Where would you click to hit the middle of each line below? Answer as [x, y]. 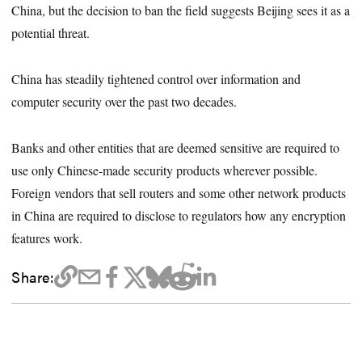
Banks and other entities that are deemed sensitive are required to [176, 147]
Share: [33, 276]
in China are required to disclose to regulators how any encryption [179, 215]
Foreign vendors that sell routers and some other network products [179, 192]
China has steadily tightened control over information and [156, 78]
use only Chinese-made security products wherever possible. [165, 170]
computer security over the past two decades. [124, 101]
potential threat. [51, 32]
